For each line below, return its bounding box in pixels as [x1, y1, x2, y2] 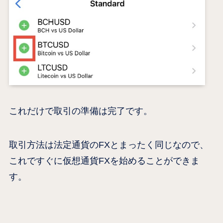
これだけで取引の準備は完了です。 [8, 106, 152, 116]
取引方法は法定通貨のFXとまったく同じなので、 [8, 139, 209, 150]
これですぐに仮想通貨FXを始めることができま [8, 155, 200, 166]
